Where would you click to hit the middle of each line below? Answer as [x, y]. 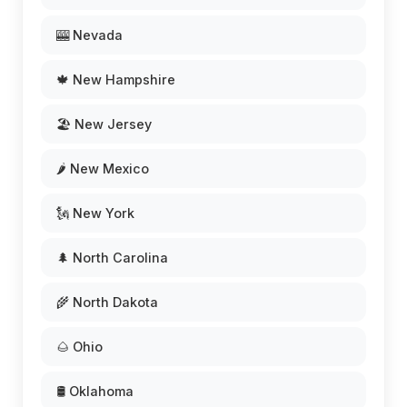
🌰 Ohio [79, 346]
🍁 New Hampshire [116, 79]
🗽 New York [95, 213]
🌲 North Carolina [112, 257]
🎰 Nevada [89, 35]
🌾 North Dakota [107, 302]
